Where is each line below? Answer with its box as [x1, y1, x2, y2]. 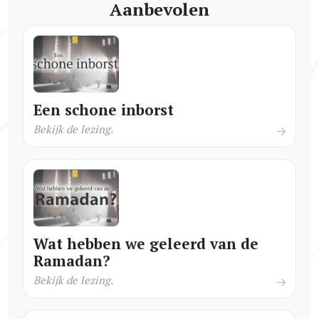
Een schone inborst [33, 99, 174, 120]
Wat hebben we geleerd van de [33, 233, 258, 253]
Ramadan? [33, 250, 110, 271]
